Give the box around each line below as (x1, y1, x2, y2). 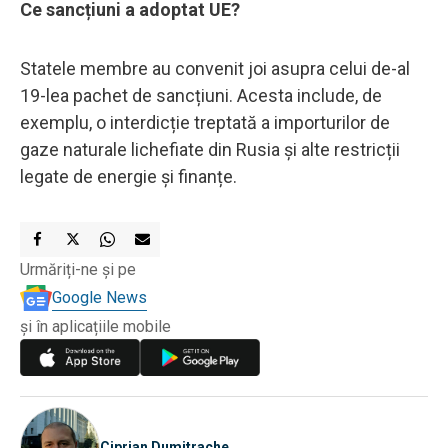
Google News (52, 287, 147, 307)
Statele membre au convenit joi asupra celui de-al (20, 57, 410, 79)
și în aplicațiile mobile (20, 316, 171, 336)
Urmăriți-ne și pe (20, 259, 136, 279)
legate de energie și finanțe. (20, 165, 237, 187)
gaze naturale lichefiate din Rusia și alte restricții (20, 138, 400, 160)
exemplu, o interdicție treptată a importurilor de (20, 111, 390, 133)
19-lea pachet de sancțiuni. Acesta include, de (20, 84, 382, 106)
